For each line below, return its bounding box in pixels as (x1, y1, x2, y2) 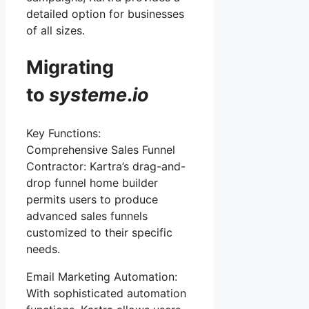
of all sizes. (26, 23, 85, 37)
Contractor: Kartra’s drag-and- (26, 159, 186, 173)
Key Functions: (26, 126, 101, 140)
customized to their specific (26, 225, 172, 239)
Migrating (26, 56, 114, 79)
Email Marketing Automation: (26, 269, 177, 283)
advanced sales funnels (26, 208, 148, 223)
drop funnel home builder (26, 175, 158, 190)
